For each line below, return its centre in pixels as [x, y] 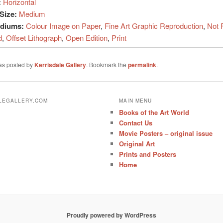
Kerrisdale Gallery [60, 64]
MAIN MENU [136, 100]
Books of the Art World [154, 112]
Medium [32, 13]
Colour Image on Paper [63, 25]
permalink [142, 64]
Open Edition [86, 37]
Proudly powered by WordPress [111, 215]
